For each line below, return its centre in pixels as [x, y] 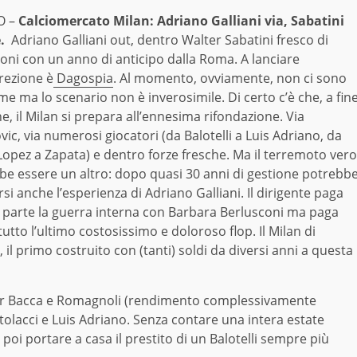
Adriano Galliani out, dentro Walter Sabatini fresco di [167, 40]
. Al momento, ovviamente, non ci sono [230, 78]
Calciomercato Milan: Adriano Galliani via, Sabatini [181, 21]
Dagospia [83, 78]
